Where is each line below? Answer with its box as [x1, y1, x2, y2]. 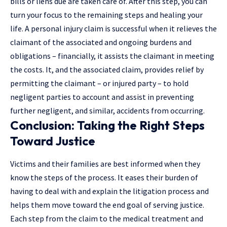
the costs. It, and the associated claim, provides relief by [10, 64, 204, 75]
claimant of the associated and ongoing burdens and [10, 37, 192, 48]
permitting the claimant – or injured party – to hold [10, 78, 188, 89]
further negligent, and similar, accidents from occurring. [10, 105, 205, 116]
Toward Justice [10, 133, 95, 149]
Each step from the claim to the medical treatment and [10, 213, 203, 224]
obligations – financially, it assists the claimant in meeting [10, 51, 214, 61]
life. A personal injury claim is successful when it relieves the [10, 23, 217, 34]
